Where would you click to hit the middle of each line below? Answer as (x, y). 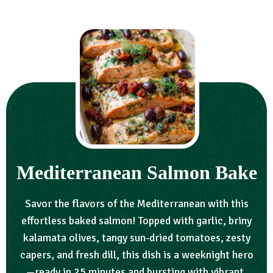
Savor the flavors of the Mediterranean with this (136, 203)
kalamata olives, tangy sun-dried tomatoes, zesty (136, 237)
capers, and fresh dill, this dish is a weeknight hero (136, 254)
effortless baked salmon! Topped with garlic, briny (136, 220)
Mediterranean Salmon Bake (136, 172)
